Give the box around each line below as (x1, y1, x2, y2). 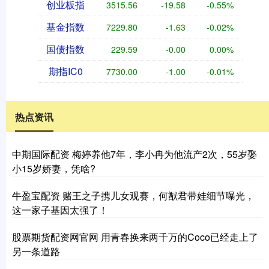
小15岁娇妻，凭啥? (12, 161, 95, 175)
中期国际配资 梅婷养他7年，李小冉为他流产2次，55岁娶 (12, 147, 257, 161)
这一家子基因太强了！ (12, 202, 108, 217)
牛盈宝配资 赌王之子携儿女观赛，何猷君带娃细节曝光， (12, 188, 255, 202)
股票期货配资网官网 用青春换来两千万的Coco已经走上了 (12, 229, 258, 244)
